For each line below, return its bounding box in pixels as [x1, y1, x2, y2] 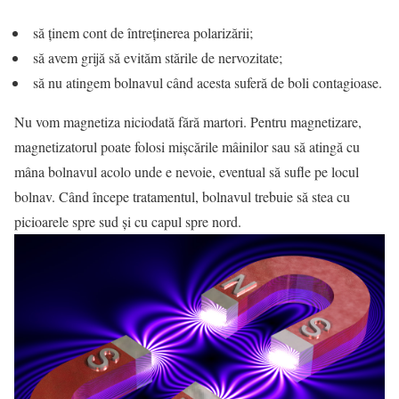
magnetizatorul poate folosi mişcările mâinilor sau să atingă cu [14, 137, 360, 156]
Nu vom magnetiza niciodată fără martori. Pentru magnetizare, [14, 112, 362, 131]
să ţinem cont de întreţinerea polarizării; [28, 23, 253, 42]
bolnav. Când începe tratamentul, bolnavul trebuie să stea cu [14, 187, 350, 206]
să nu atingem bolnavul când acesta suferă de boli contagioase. [28, 73, 382, 92]
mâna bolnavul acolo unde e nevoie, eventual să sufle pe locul [14, 162, 359, 181]
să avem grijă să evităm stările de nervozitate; [28, 48, 282, 67]
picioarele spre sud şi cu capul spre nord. [14, 212, 241, 231]
